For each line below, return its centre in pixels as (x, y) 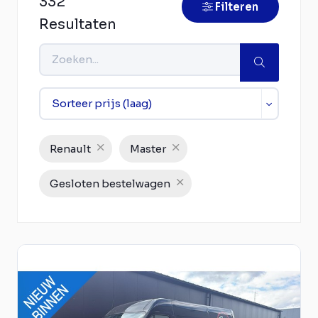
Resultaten (78, 24)
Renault (70, 148)
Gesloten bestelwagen (110, 183)
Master (148, 148)
